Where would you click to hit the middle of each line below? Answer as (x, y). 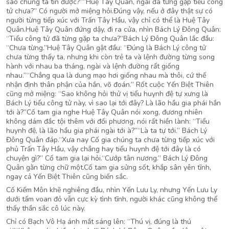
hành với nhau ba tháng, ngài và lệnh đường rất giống (93, 66)
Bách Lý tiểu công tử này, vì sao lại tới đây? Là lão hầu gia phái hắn (113, 103)
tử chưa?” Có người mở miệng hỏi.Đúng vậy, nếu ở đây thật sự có (109, 11)
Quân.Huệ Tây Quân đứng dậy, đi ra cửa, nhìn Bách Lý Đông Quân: (113, 29)
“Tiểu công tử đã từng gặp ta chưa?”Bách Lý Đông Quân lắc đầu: (110, 39)
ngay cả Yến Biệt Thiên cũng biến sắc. (67, 177)
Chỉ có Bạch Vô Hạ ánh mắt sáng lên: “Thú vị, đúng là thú (99, 222)
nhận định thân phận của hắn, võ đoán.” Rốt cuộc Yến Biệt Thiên (110, 85)
